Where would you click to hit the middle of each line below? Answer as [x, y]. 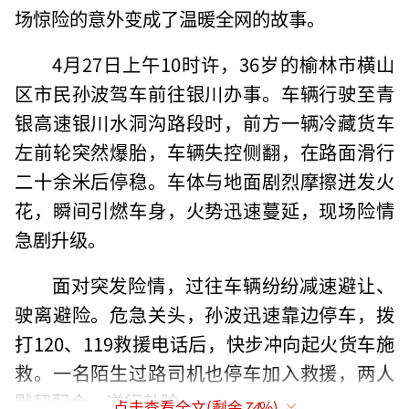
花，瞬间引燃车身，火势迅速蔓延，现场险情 [204, 210]
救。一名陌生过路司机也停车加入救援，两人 [204, 372]
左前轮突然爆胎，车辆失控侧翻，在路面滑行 [204, 151]
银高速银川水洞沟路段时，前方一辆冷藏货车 [204, 122]
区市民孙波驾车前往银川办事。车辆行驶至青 [204, 93]
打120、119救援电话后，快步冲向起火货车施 [204, 343]
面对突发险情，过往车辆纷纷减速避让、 [223, 284]
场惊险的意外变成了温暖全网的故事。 [170, 18]
